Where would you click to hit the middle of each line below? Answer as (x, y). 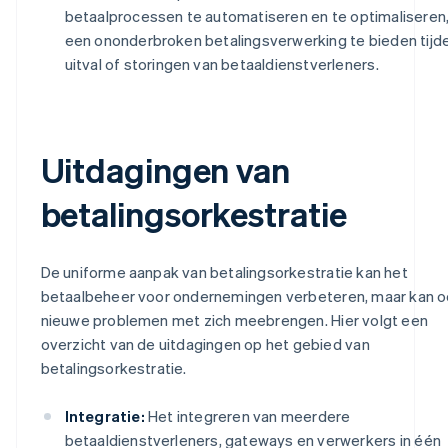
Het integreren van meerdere (247, 415)
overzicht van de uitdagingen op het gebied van (205, 343)
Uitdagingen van (165, 169)
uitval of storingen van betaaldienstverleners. (221, 63)
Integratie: (104, 415)
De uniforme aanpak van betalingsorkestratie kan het (224, 271)
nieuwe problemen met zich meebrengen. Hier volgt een (234, 319)
